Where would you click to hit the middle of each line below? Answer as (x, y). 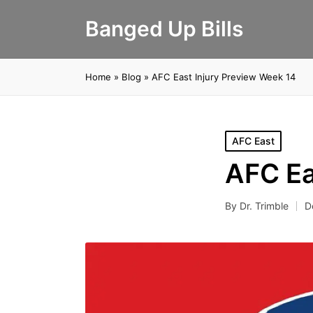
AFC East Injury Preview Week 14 (224, 77)
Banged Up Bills (164, 29)
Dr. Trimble (264, 206)
